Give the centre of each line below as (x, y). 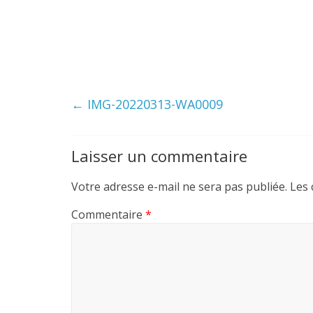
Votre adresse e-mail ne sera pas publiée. (179, 187)
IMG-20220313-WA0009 (153, 104)
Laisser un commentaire (159, 156)
